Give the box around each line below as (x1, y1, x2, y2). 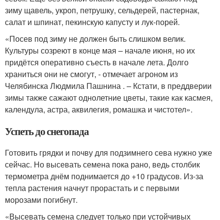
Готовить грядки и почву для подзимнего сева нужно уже (5, 147, 212, 158)
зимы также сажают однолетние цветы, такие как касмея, (5, 92, 213, 103)
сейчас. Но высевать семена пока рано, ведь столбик (5, 159, 200, 170)
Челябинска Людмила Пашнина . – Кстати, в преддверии (5, 80, 212, 91)
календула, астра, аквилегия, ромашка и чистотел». (5, 104, 192, 115)
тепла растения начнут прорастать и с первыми (5, 182, 179, 193)
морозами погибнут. (5, 194, 78, 205)
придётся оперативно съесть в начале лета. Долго (5, 56, 189, 68)
